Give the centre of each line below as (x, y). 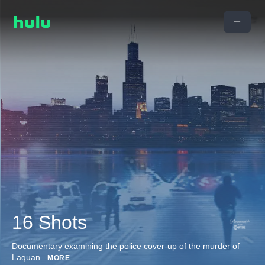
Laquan (26, 258)
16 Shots (49, 223)
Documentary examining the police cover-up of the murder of (126, 246)
